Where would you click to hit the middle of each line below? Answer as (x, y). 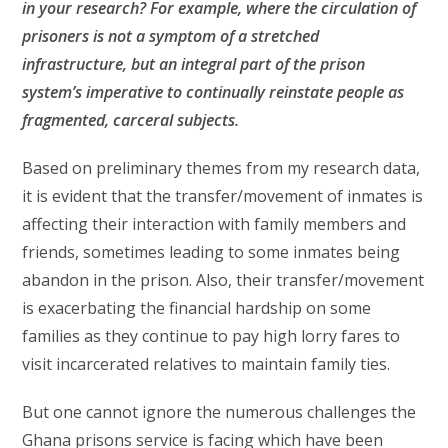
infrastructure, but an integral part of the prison (194, 63)
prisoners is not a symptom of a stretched (171, 35)
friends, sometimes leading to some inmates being (211, 251)
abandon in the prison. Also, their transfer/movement (223, 279)
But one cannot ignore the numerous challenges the (219, 411)
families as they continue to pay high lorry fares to (211, 335)
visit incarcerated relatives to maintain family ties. (206, 363)
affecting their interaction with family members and (214, 223)
